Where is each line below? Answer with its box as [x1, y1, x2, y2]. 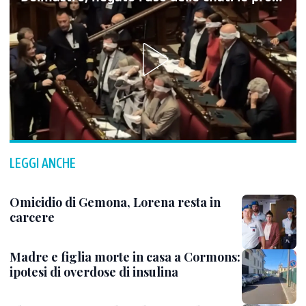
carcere [10, 209, 55, 225]
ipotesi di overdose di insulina [10, 264, 178, 280]
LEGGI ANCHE [10, 155, 76, 171]
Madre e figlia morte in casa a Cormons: [10, 249, 240, 265]
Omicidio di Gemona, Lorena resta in [10, 194, 221, 210]
